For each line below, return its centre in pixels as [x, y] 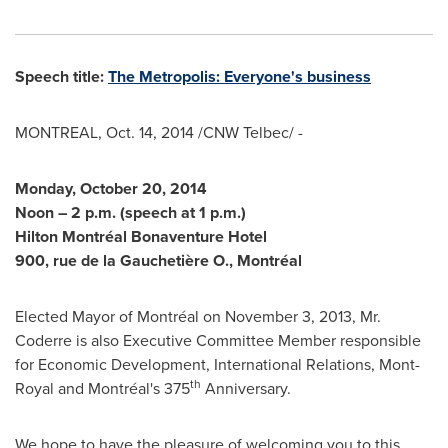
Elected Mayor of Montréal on [120, 316]
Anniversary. [246, 388]
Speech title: [61, 76]
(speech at [157, 212]
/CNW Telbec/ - [248, 132]
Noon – [43, 212]
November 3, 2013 [288, 316]
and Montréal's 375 [122, 388]
